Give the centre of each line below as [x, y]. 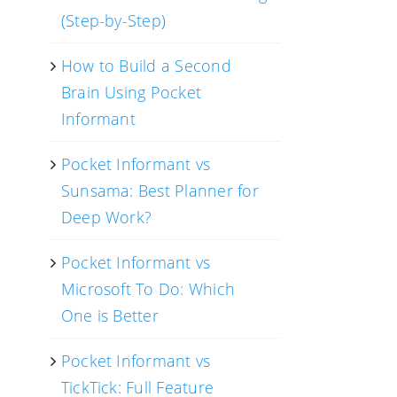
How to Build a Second [146, 66]
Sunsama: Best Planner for [160, 191]
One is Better [109, 315]
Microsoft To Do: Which [148, 289]
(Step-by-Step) [113, 20]
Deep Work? [106, 217]
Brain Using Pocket [131, 92]
